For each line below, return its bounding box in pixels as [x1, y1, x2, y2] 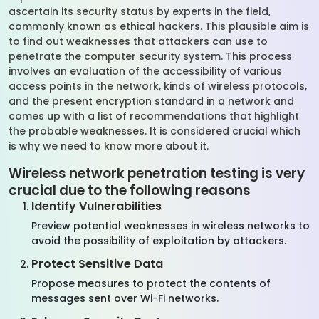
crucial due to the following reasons [9, 181, 251, 200]
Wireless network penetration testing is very [9, 164, 305, 183]
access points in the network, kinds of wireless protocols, [9, 79, 307, 93]
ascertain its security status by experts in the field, [9, 4, 271, 19]
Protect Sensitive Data [31, 256, 163, 272]
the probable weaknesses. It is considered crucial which [9, 124, 300, 138]
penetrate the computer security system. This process [9, 49, 292, 63]
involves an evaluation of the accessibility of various [9, 64, 282, 78]
